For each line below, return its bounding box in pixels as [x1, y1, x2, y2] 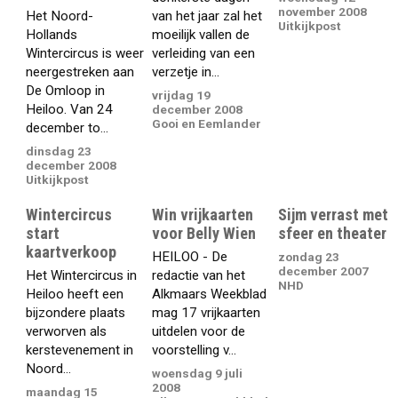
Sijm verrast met [278, 205, 389, 225]
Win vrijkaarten [152, 205, 254, 225]
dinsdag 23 [26, 144, 92, 159]
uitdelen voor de [152, 322, 246, 339]
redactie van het [152, 267, 246, 283]
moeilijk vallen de [152, 26, 251, 43]
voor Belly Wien [152, 224, 257, 243]
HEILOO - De [152, 248, 228, 265]
